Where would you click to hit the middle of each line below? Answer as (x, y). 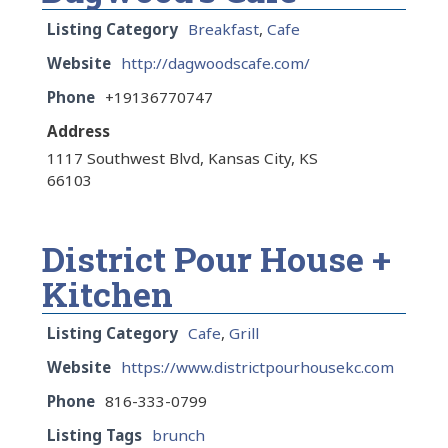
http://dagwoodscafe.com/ (215, 63)
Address (78, 131)
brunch (178, 435)
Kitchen (107, 294)
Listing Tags (94, 435)
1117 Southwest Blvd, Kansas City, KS (182, 158)
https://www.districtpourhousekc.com (257, 367)
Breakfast (223, 29)
